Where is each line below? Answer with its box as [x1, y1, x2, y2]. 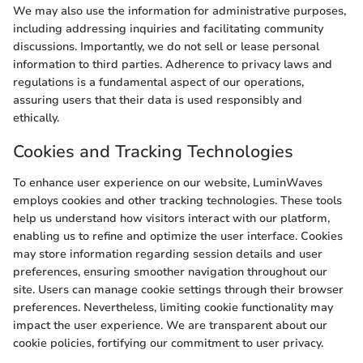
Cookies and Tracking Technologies [13, 140, 293, 164]
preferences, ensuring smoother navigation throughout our [13, 263, 327, 280]
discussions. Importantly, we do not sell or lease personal [13, 39, 319, 55]
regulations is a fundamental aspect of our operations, [13, 75, 304, 91]
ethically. [13, 110, 59, 126]
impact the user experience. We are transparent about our [13, 317, 327, 333]
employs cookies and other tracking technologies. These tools [13, 192, 342, 208]
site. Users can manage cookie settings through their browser [13, 281, 344, 297]
